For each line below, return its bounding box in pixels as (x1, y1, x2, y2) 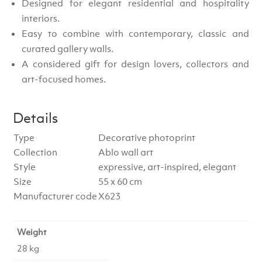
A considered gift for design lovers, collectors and (22, 57, 249, 70)
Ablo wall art (98, 146, 154, 158)
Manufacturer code (13, 189, 98, 202)
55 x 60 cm (98, 175, 143, 187)
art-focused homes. (22, 73, 106, 85)
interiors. (22, 12, 60, 24)
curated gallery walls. (22, 42, 114, 54)
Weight (17, 225, 47, 237)
